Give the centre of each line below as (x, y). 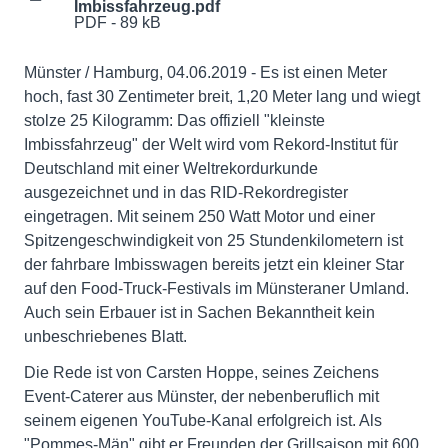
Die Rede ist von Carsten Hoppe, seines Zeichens (201, 372)
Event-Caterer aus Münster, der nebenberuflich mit (201, 396)
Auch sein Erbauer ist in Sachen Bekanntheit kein (199, 312)
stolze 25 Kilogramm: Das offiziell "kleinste (174, 120)
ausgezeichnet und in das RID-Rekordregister (186, 192)
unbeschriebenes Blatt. (105, 336)
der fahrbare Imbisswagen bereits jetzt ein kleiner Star (214, 264)
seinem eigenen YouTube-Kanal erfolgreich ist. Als (203, 420)
